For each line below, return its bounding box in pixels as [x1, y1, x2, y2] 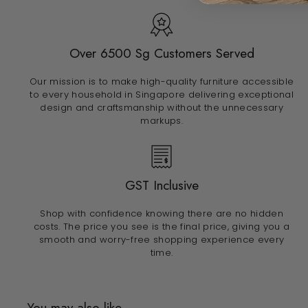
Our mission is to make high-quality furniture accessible [29, 75, 294, 89]
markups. [140, 114, 183, 128]
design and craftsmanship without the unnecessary [40, 101, 283, 115]
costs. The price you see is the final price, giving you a [33, 220, 290, 234]
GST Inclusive [124, 176, 199, 195]
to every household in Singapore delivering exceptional [30, 88, 294, 102]
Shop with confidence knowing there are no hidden [40, 207, 283, 221]
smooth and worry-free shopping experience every [38, 233, 285, 247]
